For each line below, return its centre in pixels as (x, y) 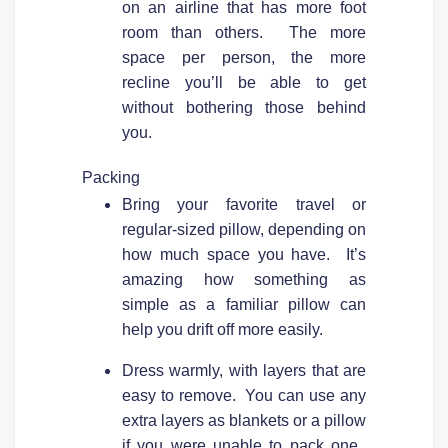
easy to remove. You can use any (244, 395)
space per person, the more (244, 57)
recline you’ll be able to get (244, 82)
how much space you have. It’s (244, 254)
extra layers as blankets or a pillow (244, 420)
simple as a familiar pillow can (244, 304)
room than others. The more (244, 32)
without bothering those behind (244, 107)
